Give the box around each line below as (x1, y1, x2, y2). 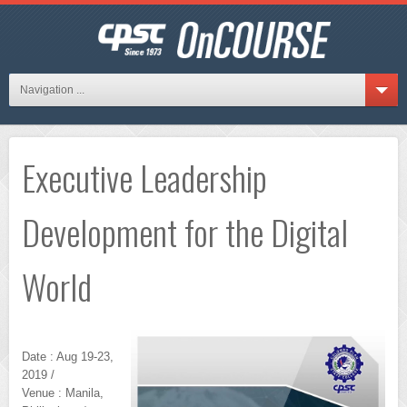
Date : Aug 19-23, (22, 350, 114, 363)
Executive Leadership (22, 152, 267, 203)
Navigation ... (20, 84, 84, 96)
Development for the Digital (22, 206, 348, 257)
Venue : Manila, (22, 386, 104, 400)
